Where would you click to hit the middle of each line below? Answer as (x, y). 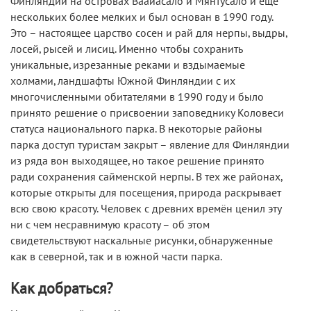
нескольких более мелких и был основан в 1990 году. (142, 18)
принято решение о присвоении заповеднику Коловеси (147, 114)
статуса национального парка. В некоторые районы (136, 129)
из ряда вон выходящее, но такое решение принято (137, 161)
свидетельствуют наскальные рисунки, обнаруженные (142, 241)
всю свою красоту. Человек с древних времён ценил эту (146, 209)
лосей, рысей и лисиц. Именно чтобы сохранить (126, 50)
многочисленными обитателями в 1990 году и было (137, 98)
